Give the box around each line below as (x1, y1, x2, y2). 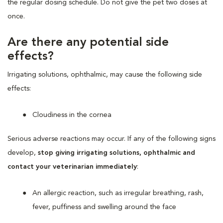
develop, (7, 149, 38, 156)
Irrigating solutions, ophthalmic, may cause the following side (7, 71, 202, 78)
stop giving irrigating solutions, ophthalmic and (38, 149, 195, 156)
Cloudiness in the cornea (32, 111, 111, 118)
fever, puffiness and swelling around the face (32, 203, 176, 211)
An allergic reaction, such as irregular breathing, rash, (32, 189, 204, 197)
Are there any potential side (7, 36, 169, 49)
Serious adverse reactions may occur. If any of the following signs (7, 135, 216, 142)
